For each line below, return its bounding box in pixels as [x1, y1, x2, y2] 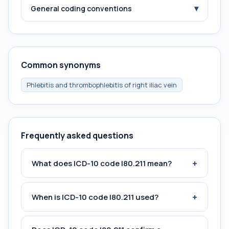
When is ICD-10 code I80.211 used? [32, 191, 158, 202]
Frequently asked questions [21, 130, 133, 141]
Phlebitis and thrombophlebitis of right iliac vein [27, 80, 177, 89]
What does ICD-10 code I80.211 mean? [32, 157, 172, 169]
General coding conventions [31, 3, 132, 13]
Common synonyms [21, 59, 101, 71]
